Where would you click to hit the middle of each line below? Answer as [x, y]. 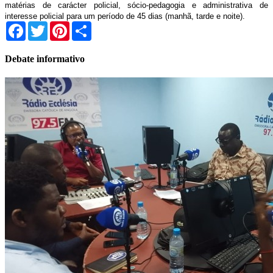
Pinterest [86, 26]
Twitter [61, 26]
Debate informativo [45, 58]
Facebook [44, 26]
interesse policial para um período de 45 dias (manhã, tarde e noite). [125, 16]
